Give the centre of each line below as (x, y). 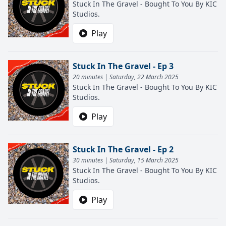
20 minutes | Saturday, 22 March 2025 (126, 77)
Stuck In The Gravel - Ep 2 (123, 149)
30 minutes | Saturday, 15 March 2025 (126, 160)
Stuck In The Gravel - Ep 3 (123, 66)
